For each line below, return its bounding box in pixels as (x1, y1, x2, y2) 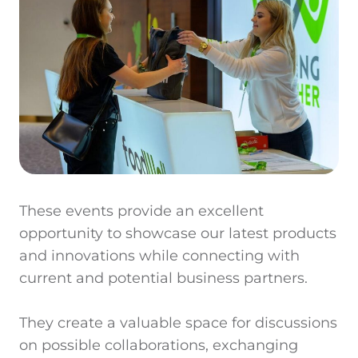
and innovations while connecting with (19, 246, 300, 264)
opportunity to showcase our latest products (19, 224, 336, 241)
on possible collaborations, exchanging (19, 336, 298, 353)
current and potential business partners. (19, 268, 308, 286)
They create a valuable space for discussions (19, 313, 337, 331)
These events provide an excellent (19, 201, 264, 219)
